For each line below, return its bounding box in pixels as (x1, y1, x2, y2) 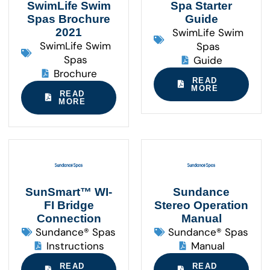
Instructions (46, 239, 105, 253)
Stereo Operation (154, 198, 248, 212)
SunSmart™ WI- (25, 185, 112, 198)
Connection (36, 212, 101, 225)
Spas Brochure (27, 12, 110, 25)
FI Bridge (43, 198, 94, 212)
